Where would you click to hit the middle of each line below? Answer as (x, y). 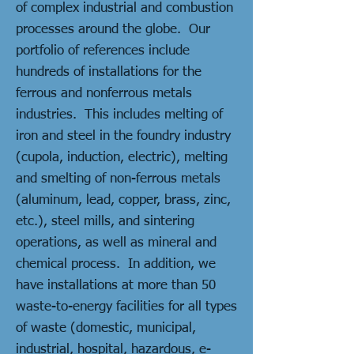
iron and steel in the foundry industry (123, 136)
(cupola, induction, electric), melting (122, 158)
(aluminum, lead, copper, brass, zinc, (123, 200)
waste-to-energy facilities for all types (126, 307)
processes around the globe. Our (113, 30)
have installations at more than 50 (116, 286)
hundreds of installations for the (109, 72)
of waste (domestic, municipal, (106, 328)
